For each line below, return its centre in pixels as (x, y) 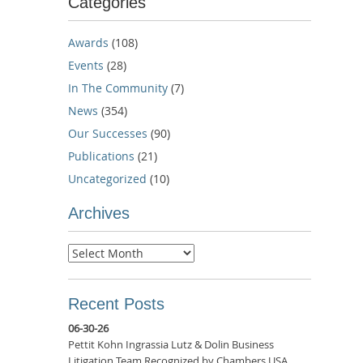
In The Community (118, 88)
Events (86, 65)
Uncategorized (107, 178)
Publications (101, 156)
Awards (88, 42)
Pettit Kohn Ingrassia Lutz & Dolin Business (171, 344)
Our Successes (108, 133)
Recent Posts (116, 303)
